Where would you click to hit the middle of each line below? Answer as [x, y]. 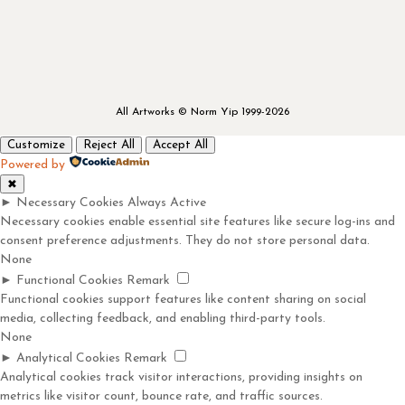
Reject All [109, 145]
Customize [36, 145]
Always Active [167, 202]
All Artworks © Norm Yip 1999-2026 [202, 112]
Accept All [180, 145]
